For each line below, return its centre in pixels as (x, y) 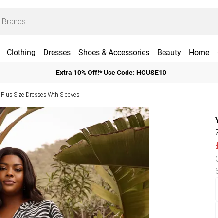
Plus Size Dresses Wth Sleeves (40, 95)
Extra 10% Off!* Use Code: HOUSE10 (111, 72)
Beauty (169, 52)
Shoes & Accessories (114, 52)
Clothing (21, 52)
